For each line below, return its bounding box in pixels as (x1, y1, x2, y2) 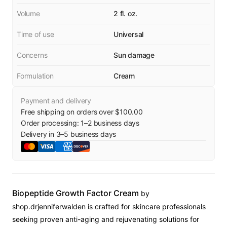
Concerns (17, 51, 48, 59)
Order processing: (21, 119, 81, 127)
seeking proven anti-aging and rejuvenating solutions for (12, 215, 199, 223)
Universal (113, 30, 144, 39)
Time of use (17, 30, 54, 39)
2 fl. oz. (113, 9, 138, 18)
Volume (17, 9, 40, 18)
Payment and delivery (21, 96, 91, 105)
